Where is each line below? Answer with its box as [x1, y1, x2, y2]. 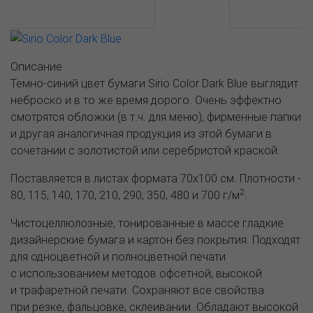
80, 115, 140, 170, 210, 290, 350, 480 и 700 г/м [10, 187, 240, 202]
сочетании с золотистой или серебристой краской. [10, 143, 280, 157]
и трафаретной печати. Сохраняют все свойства [10, 282, 264, 297]
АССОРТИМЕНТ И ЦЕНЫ [22, 6, 143, 21]
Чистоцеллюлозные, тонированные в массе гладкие [10, 215, 284, 230]
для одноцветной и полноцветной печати [10, 249, 226, 263]
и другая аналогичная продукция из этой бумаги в [10, 126, 272, 140]
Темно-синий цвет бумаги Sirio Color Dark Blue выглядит [10, 75, 298, 90]
